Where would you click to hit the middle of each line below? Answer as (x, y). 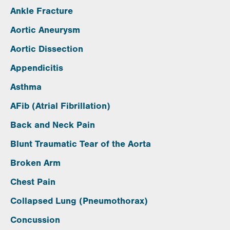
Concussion (35, 220)
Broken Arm (35, 163)
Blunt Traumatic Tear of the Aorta (81, 144)
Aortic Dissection (47, 49)
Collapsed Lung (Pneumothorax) (79, 201)
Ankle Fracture (42, 11)
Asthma (26, 87)
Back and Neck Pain (53, 125)
